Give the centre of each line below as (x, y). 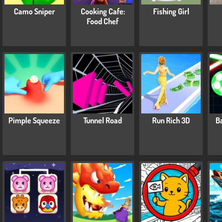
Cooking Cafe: (103, 11)
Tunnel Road (103, 120)
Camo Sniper (34, 11)
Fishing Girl (171, 11)
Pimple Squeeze (34, 120)
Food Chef (103, 21)
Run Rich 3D (171, 120)
